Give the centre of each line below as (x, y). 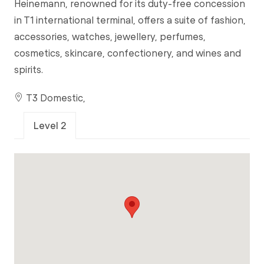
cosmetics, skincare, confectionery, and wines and (128, 53)
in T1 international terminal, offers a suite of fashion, (130, 20)
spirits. (29, 70)
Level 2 (50, 126)
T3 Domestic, (55, 98)
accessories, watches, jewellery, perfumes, (110, 37)
